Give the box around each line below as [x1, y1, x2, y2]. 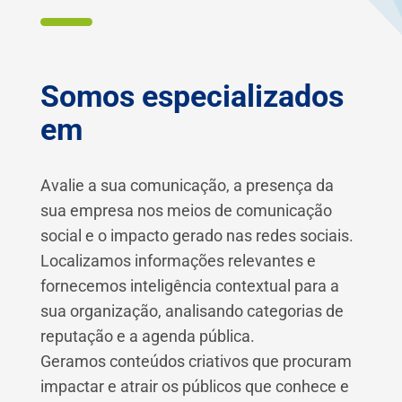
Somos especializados [39, 77, 344, 114]
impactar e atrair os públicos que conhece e [39, 376, 349, 396]
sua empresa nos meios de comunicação [39, 200, 332, 220]
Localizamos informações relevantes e [39, 250, 316, 270]
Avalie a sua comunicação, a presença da [39, 175, 334, 195]
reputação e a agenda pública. [39, 326, 255, 345]
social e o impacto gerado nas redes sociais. [39, 225, 354, 245]
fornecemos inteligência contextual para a [39, 275, 339, 295]
